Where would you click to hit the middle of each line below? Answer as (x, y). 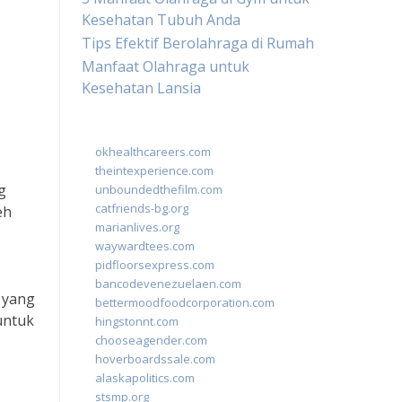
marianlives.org (137, 227)
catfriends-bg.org (142, 208)
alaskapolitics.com (145, 378)
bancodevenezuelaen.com (168, 284)
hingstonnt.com (137, 321)
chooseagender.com (151, 340)
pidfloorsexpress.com (155, 265)
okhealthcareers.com (153, 152)
